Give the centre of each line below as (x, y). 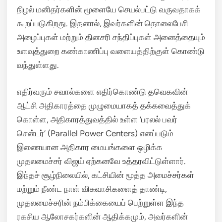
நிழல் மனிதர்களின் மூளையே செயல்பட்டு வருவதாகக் (109, 9)
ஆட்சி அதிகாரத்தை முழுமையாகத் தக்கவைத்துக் (104, 105)
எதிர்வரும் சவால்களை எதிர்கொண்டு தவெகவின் (102, 91)
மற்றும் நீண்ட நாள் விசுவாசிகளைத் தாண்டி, (92, 189)
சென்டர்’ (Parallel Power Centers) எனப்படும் (95, 133)
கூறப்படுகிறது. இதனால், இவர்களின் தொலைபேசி (103, 23)
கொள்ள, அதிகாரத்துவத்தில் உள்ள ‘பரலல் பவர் (97, 119)
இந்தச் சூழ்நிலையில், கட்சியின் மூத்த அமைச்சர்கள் (106, 175)
